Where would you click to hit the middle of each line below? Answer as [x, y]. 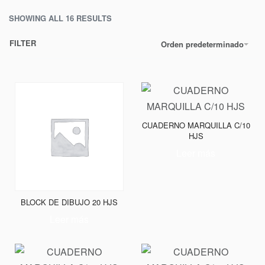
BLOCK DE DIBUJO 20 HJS [69, 202]
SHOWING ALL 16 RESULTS [60, 18]
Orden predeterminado [202, 44]
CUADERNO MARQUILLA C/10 [196, 125]
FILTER [23, 43]
